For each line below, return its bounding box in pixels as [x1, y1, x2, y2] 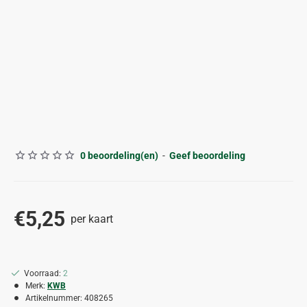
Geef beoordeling [169, 149, 245, 161]
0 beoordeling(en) [80, 149, 158, 161]
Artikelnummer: [25, 293, 82, 303]
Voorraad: [24, 268, 61, 278]
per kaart [65, 212, 113, 225]
